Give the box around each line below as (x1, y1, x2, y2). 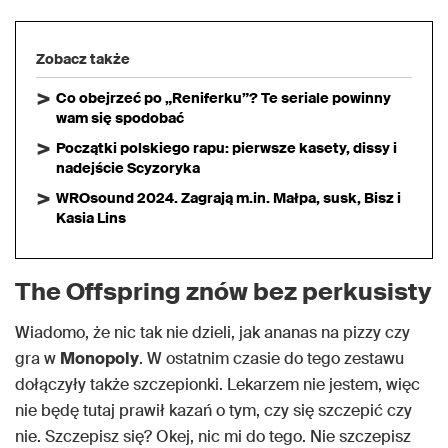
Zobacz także (36, 50, 130, 69)
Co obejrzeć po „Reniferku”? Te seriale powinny (56, 89, 391, 108)
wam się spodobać (56, 109, 184, 128)
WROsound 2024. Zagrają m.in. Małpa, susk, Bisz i (56, 189, 401, 208)
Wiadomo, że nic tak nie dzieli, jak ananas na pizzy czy (15, 322, 410, 344)
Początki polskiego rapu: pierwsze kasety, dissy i (56, 139, 397, 158)
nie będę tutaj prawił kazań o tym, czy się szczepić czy (15, 400, 412, 422)
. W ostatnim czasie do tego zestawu (139, 348, 404, 370)
